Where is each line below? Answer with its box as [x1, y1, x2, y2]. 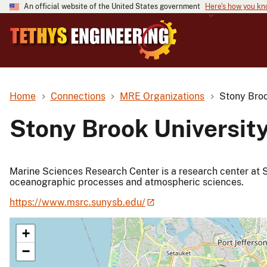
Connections [50, 90, 105, 102]
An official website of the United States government [24, 2, 200, 11]
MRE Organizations [120, 90, 205, 102]
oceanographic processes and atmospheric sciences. [10, 176, 244, 188]
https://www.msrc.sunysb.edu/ [10, 196, 145, 208]
